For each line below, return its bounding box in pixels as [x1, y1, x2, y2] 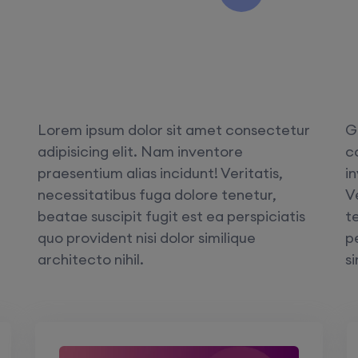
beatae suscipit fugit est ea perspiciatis [37, 206, 305, 225]
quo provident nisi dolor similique [37, 228, 256, 247]
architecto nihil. [37, 249, 144, 268]
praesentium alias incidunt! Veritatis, [37, 163, 283, 182]
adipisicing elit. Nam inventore [37, 141, 243, 161]
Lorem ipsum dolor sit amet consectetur [37, 120, 310, 139]
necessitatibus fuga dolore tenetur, [37, 185, 276, 204]
